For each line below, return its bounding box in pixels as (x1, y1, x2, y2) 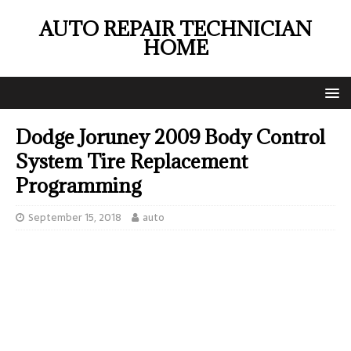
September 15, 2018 (28, 209, 121, 226)
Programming (16, 172, 141, 198)
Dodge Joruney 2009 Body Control (16, 124, 325, 150)
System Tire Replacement (16, 148, 248, 174)
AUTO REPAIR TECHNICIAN (39, 16, 312, 42)
